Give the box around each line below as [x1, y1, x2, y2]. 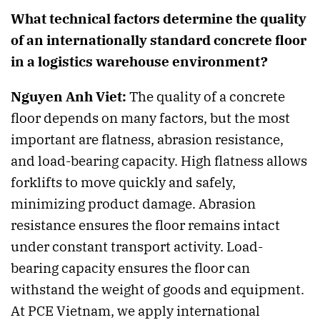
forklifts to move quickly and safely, [11, 174, 236, 191]
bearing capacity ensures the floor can [11, 259, 250, 277]
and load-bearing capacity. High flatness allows [11, 152, 307, 170]
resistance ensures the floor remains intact [11, 216, 280, 234]
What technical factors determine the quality [11, 10, 306, 28]
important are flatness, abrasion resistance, [11, 131, 284, 149]
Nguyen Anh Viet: [11, 88, 126, 106]
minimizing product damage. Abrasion [11, 195, 256, 213]
